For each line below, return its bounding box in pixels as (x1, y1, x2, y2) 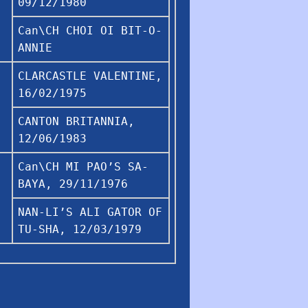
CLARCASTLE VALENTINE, (18, 69, 162, 82)
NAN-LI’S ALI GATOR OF (18, 205, 162, 219)
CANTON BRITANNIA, (18, 114, 135, 128)
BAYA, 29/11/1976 (18, 177, 128, 190)
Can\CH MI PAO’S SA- (18, 159, 148, 173)
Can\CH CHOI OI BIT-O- (18, 23, 162, 37)
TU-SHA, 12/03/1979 (18, 222, 142, 236)
